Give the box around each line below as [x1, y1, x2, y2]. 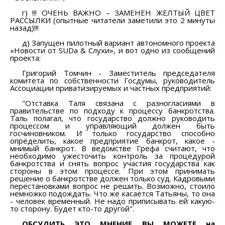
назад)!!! [10, 22, 39, 33]
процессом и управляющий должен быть [10, 120, 215, 131]
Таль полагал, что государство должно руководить [10, 113, 215, 123]
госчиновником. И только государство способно [10, 128, 215, 138]
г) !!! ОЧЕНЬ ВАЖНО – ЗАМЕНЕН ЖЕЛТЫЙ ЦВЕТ [22, 7, 215, 18]
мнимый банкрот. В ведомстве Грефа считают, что [10, 143, 215, 153]
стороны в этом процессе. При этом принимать [10, 165, 215, 176]
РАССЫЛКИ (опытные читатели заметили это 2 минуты [10, 15, 215, 25]
